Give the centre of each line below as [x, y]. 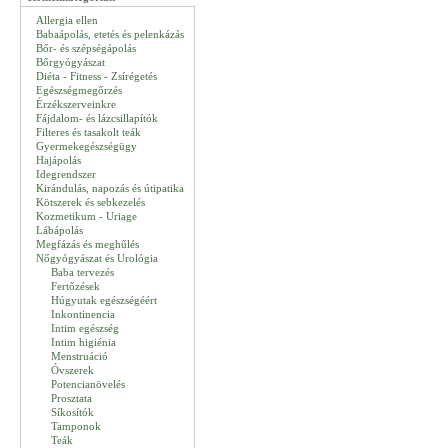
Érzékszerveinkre [76, 104]
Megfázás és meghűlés [87, 244]
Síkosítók [72, 412]
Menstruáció [79, 356]
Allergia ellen [67, 20]
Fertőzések [75, 286]
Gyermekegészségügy [86, 146]
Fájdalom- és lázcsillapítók [97, 118]
